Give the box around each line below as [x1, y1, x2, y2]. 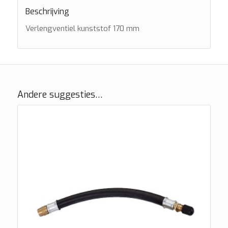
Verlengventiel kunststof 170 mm [25, 23, 139, 34]
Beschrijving [25, 6, 69, 17]
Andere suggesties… [17, 89, 103, 101]
